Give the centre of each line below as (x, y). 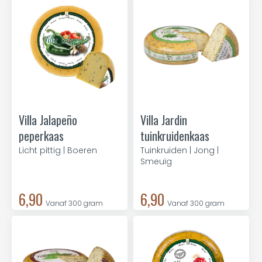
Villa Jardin (164, 120)
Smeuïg (156, 161)
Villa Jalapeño (48, 120)
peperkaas (41, 136)
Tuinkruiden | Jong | (180, 150)
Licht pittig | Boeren (58, 150)
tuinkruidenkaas (175, 136)
